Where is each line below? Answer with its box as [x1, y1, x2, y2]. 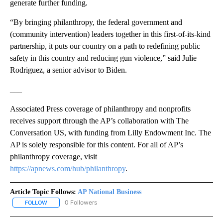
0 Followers [65, 198, 97, 206]
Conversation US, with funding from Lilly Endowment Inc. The [10, 128, 211, 137]
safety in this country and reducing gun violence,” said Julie [10, 53, 197, 62]
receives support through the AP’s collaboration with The [10, 116, 189, 125]
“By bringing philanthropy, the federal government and [10, 17, 182, 26]
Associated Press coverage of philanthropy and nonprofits [10, 104, 191, 113]
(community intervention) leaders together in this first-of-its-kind [10, 29, 211, 38]
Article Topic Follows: [10, 188, 76, 196]
